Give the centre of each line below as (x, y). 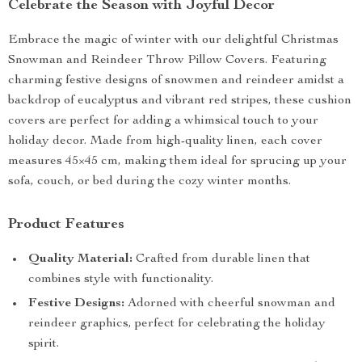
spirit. (44, 344)
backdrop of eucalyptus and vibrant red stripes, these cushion (180, 101)
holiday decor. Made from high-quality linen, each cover (165, 141)
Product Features (66, 225)
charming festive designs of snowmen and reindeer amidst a (176, 81)
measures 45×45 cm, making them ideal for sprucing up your (177, 162)
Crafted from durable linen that (221, 259)
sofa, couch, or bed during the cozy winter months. (149, 182)
